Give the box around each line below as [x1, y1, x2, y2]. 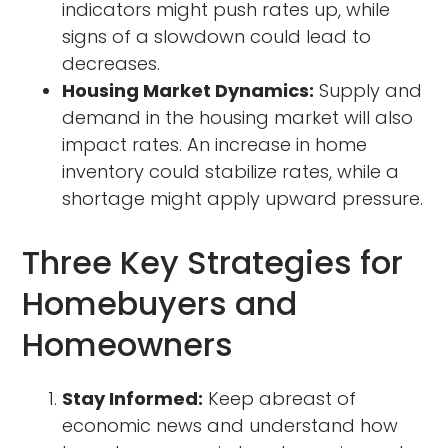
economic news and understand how [62, 412, 399, 438]
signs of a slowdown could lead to [62, 23, 372, 49]
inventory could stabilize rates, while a [62, 158, 400, 184]
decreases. [62, 50, 161, 76]
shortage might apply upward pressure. [62, 185, 424, 211]
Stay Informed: [62, 385, 204, 411]
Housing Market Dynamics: [62, 77, 315, 103]
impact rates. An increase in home [62, 131, 368, 157]
